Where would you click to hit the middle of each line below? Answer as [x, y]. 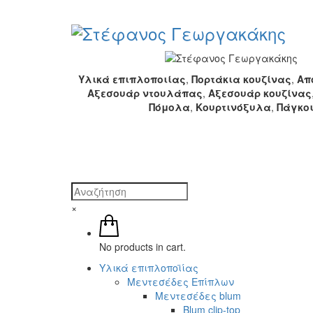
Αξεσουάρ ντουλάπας [145, 93]
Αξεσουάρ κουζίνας [260, 93]
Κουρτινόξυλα [233, 107]
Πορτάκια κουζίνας [242, 79]
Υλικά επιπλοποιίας [132, 79]
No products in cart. [143, 246]
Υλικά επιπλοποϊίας [149, 267]
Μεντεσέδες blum [198, 295]
